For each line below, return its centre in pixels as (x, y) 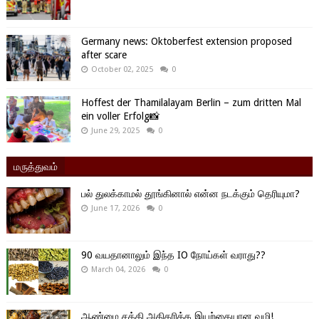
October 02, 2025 (122, 69)
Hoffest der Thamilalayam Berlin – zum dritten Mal (191, 103)
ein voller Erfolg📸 (120, 116)
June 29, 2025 (115, 131)
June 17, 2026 (115, 208)
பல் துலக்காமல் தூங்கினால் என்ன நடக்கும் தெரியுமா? (190, 194)
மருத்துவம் (35, 166)
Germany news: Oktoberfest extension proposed (186, 41)
